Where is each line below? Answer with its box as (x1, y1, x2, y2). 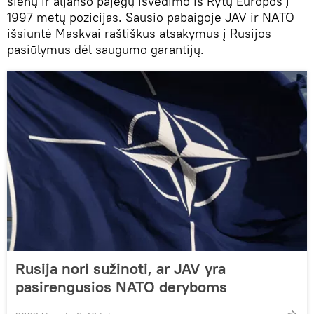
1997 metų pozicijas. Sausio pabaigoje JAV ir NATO (7, 8, 294, 25)
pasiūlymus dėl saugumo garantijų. (7, 41, 204, 57)
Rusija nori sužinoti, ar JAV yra (15, 258, 226, 278)
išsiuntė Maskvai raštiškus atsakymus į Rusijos (7, 25, 271, 41)
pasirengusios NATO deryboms (15, 276, 227, 296)
